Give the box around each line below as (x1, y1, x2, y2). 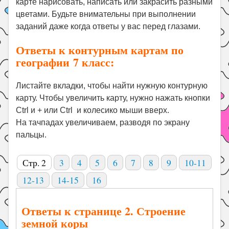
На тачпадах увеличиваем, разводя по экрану (16, 118, 190, 127)
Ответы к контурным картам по (16, 41, 184, 58)
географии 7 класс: (16, 54, 114, 71)
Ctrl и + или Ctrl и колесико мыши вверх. (16, 106, 170, 114)
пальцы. (16, 130, 47, 139)
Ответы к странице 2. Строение (21, 202, 186, 219)
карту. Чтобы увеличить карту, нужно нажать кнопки (16, 94, 211, 102)
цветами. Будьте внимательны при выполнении (16, 10, 196, 18)
